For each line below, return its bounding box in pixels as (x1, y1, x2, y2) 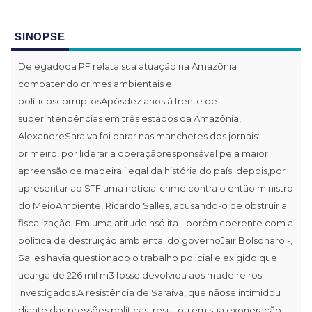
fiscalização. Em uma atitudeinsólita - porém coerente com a (18, 217, 293, 228)
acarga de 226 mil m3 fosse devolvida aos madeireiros (18, 269, 262, 281)
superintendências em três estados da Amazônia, (18, 112, 241, 124)
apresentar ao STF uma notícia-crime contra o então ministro (18, 182, 293, 194)
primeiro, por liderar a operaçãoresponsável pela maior (18, 147, 268, 159)
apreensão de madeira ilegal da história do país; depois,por (18, 164, 286, 176)
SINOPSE (15, 30, 65, 42)
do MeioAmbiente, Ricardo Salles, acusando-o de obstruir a (18, 199, 287, 211)
